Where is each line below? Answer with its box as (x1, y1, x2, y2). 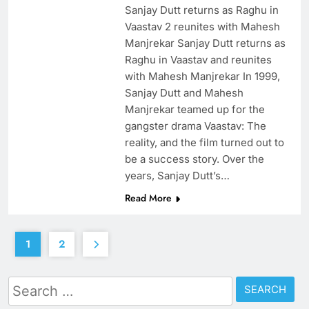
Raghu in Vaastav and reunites (124, 53, 272, 67)
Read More (124, 191, 172, 206)
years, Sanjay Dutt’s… (124, 169, 230, 183)
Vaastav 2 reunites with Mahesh (124, 20, 280, 34)
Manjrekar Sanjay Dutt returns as (124, 37, 286, 50)
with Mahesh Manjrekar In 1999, (124, 70, 280, 83)
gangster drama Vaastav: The (124, 119, 266, 133)
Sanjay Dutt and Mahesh (124, 86, 243, 100)
